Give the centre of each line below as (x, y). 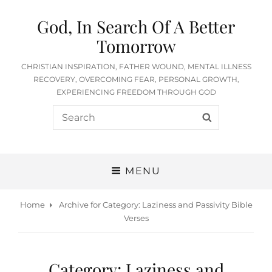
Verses (136, 218)
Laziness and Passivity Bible (197, 204)
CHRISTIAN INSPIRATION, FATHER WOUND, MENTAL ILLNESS (136, 66)
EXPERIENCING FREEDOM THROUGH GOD (136, 92)
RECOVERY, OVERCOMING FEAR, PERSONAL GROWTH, (136, 79)
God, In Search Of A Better (136, 26)
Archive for (80, 204)
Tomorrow (136, 46)
